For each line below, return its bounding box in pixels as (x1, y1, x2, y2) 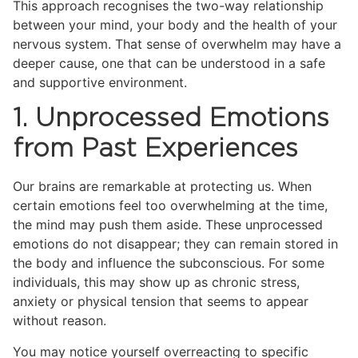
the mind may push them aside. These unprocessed (13, 217, 323, 233)
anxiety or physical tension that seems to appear (13, 293, 308, 310)
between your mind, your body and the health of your (13, 16, 337, 33)
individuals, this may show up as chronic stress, (13, 274, 300, 291)
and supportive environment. (13, 74, 187, 90)
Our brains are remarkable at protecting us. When (13, 178, 312, 195)
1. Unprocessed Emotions (13, 105, 329, 132)
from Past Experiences (13, 136, 298, 162)
